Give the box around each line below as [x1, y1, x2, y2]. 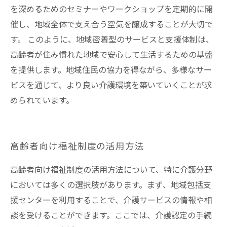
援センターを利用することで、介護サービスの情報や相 [10, 196, 212, 205]
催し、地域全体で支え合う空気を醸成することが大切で [10, 20, 213, 29]
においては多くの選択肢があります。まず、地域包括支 [10, 180, 211, 190]
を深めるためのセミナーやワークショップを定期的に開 [10, 5, 213, 14]
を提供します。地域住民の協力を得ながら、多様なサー [10, 65, 212, 75]
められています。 [10, 96, 74, 105]
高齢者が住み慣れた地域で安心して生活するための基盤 [10, 50, 213, 60]
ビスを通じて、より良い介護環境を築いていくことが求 [10, 81, 212, 90]
